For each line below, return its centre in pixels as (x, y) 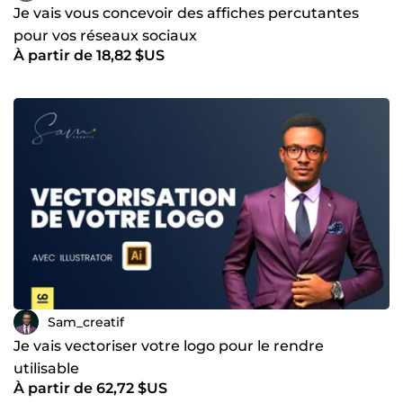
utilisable (46, 369)
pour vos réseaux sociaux (105, 36)
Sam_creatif (86, 322)
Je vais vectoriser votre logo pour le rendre (169, 346)
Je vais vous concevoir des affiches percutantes (186, 13)
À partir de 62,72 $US (90, 389)
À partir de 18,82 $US (89, 56)
